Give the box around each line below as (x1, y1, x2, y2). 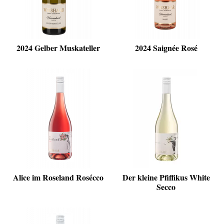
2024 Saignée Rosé (134, 42, 197, 54)
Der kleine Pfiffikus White (122, 171, 210, 183)
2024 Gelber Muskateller (16, 42, 100, 54)
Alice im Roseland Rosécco (12, 171, 103, 183)
